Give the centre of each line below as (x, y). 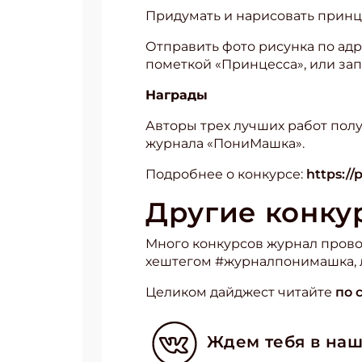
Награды (177, 95)
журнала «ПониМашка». (225, 143)
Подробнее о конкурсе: (226, 174)
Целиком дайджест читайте (240, 292)
